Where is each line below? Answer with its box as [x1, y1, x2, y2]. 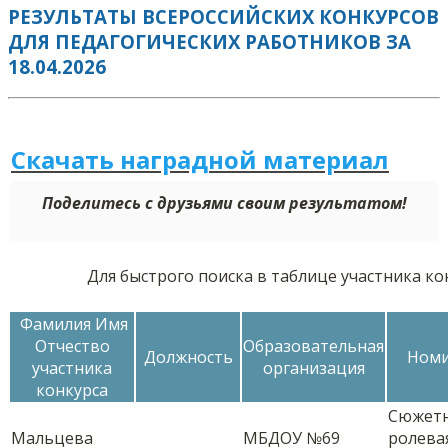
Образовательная [243, 335, 384, 358]
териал [298, 143, 389, 177]
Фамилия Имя [16, 313, 128, 336]
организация [262, 357, 365, 380]
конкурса [36, 379, 108, 402]
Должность [143, 346, 233, 369]
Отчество [34, 335, 110, 358]
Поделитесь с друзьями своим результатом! [41, 192, 407, 215]
